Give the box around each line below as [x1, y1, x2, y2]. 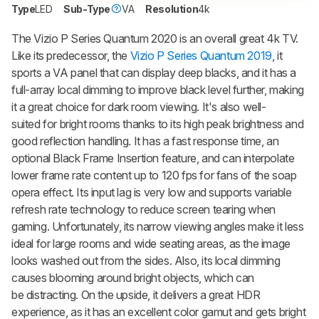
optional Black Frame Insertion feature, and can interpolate [11, 150, 295, 165]
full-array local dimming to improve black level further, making [11, 82, 304, 97]
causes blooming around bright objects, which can [11, 270, 254, 285]
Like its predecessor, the [11, 48, 130, 63]
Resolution [145, 2, 199, 15]
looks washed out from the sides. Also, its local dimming [11, 253, 281, 268]
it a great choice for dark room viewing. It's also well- [11, 99, 266, 114]
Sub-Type [63, 2, 111, 15]
